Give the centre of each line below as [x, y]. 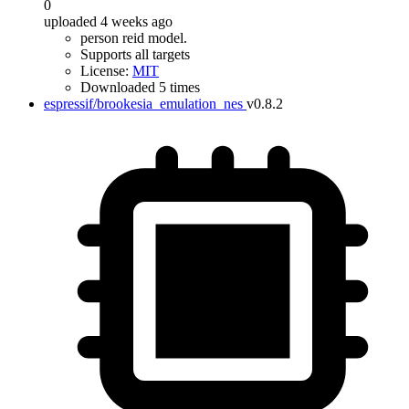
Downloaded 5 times [140, 87]
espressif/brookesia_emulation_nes [143, 104]
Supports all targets [135, 54]
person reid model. [134, 38]
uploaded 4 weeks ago [108, 21]
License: [106, 71]
